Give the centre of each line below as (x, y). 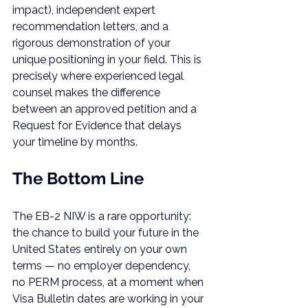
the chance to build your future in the (107, 233)
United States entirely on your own (101, 249)
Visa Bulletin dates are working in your (109, 299)
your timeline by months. (75, 142)
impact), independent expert (85, 10)
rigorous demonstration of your (93, 43)
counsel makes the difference (88, 92)
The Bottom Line (78, 178)
